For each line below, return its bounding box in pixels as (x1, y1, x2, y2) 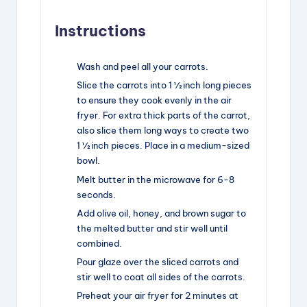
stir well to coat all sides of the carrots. (77, 271, 245, 282)
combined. (77, 237, 122, 249)
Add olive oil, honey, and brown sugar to (77, 207, 246, 219)
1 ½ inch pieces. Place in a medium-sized (77, 140, 249, 151)
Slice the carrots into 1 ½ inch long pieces (77, 79, 251, 91)
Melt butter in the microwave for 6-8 (77, 173, 234, 185)
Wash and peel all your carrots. (77, 61, 208, 73)
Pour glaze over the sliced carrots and (77, 256, 238, 267)
